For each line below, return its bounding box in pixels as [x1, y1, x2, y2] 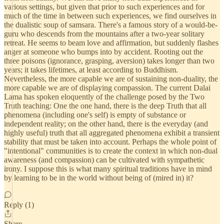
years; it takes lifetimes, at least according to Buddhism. [4, 65, 178, 74]
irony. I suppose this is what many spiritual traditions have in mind [4, 164, 212, 173]
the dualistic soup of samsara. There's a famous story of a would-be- [4, 20, 217, 29]
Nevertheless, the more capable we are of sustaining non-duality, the [4, 74, 218, 83]
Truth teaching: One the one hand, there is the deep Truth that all [4, 101, 206, 110]
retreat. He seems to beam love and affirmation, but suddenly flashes [4, 38, 218, 47]
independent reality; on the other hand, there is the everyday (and [4, 119, 208, 128]
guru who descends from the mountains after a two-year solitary [4, 29, 204, 38]
